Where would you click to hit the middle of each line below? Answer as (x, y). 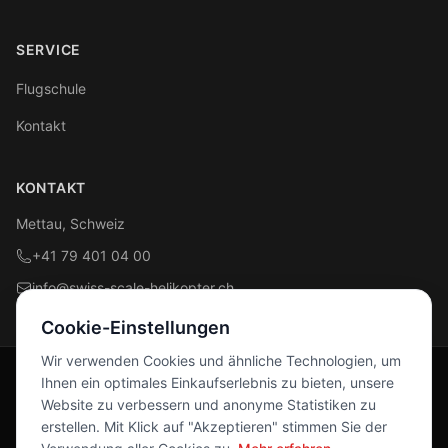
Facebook (170, 424)
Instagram (296, 424)
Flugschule (51, 88)
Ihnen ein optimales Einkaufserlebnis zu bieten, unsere (217, 382)
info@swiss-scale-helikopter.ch (133, 287)
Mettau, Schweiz (70, 223)
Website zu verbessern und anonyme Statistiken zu (208, 404)
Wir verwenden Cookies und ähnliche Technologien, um (221, 360)
